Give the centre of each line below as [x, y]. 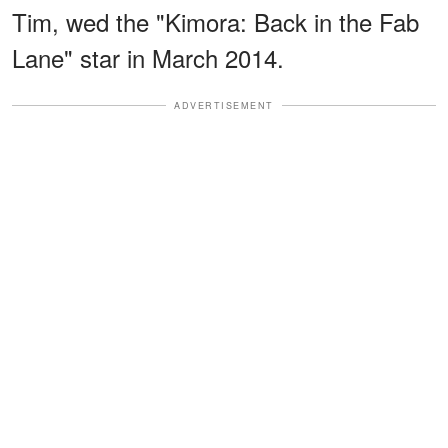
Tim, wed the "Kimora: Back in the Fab [215, 21]
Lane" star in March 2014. [148, 57]
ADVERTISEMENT [224, 105]
